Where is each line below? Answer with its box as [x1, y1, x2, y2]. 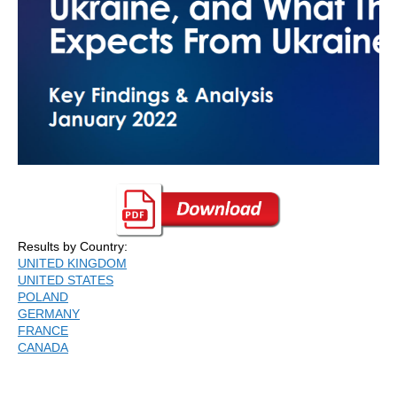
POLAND [18, 290, 68, 305]
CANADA [18, 340, 68, 355]
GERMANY [18, 307, 80, 322]
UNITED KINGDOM [18, 256, 127, 271]
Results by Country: [18, 239, 128, 254]
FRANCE [18, 323, 68, 339]
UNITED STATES [18, 273, 113, 288]
